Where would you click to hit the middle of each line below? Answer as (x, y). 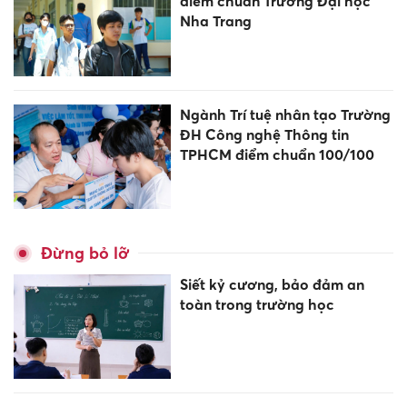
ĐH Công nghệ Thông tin (264, 134)
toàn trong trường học (257, 304)
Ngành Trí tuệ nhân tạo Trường (285, 114)
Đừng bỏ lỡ (85, 253)
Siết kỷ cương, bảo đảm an (272, 284)
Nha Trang (215, 21)
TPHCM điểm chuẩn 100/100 (277, 154)
